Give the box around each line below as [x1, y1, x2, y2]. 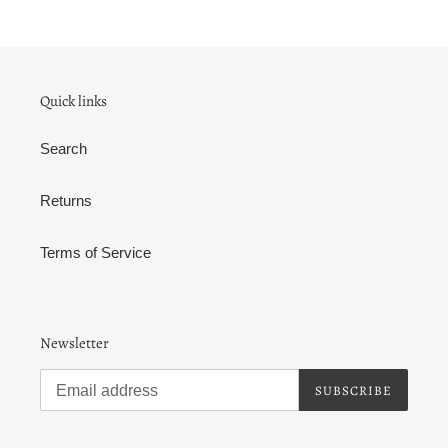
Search [40, 139, 87, 157]
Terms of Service [40, 243, 151, 261]
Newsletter [40, 332, 109, 353]
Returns [40, 191, 92, 209]
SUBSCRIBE [314, 381, 392, 399]
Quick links [40, 91, 107, 112]
